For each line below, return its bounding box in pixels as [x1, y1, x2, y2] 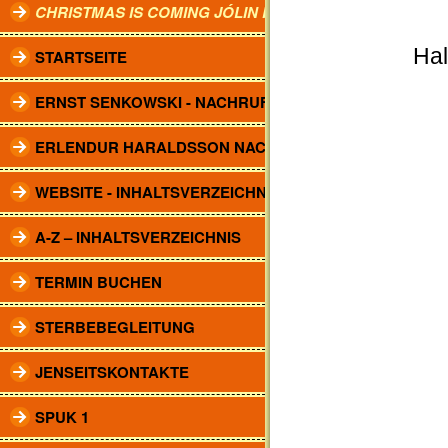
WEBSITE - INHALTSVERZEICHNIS [35, 181, 281, 203]
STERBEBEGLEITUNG [35, 316, 195, 338]
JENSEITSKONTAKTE [35, 361, 189, 383]
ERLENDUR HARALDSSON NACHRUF [35, 136, 308, 158]
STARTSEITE [35, 46, 127, 68]
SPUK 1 [35, 406, 89, 428]
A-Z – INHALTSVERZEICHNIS [35, 226, 241, 248]
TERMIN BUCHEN [35, 271, 162, 293]
